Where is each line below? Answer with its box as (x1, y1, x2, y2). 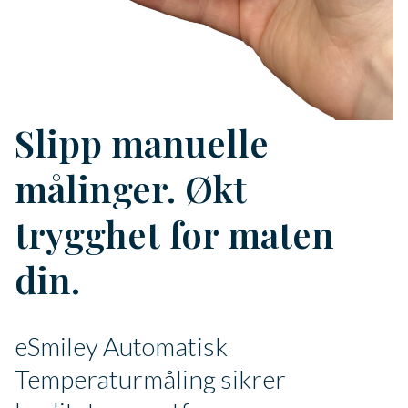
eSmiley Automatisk (15, 330, 228, 362)
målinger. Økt (15, 163, 247, 212)
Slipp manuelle (15, 117, 269, 167)
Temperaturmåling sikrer (15, 362, 286, 394)
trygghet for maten (15, 209, 334, 258)
